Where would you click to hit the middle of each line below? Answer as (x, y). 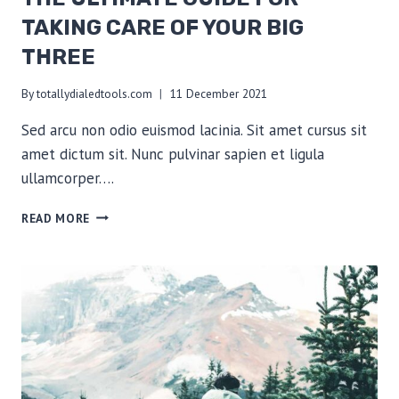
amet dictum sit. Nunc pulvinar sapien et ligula (173, 154)
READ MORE (56, 218)
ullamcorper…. (68, 178)
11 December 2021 (219, 93)
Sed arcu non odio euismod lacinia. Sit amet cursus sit (194, 130)
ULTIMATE (119, 232)
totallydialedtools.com (95, 93)
